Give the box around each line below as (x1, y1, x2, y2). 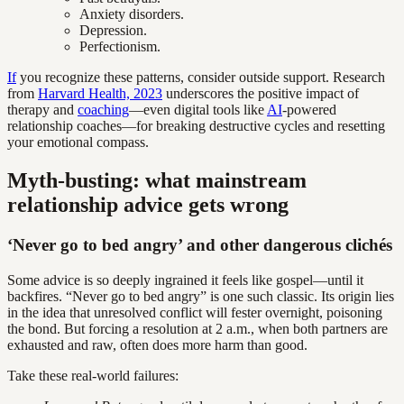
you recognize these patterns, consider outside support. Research (16, 69, 385, 86)
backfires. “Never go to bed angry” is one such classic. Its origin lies (7, 288, 394, 304)
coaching (78, 102, 129, 118)
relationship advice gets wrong (7, 193, 289, 217)
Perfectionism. (79, 39, 161, 55)
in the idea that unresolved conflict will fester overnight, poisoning (7, 304, 382, 320)
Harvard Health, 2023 (38, 86, 162, 102)
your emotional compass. (7, 134, 149, 151)
